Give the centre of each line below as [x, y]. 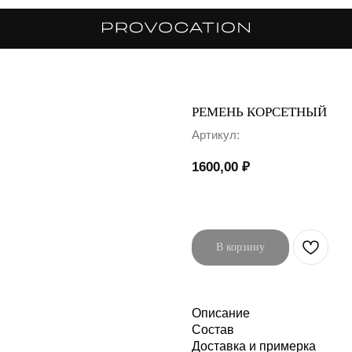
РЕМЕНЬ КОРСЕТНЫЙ [259, 112]
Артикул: [216, 135]
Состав [213, 329]
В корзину [240, 247]
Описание [221, 313]
